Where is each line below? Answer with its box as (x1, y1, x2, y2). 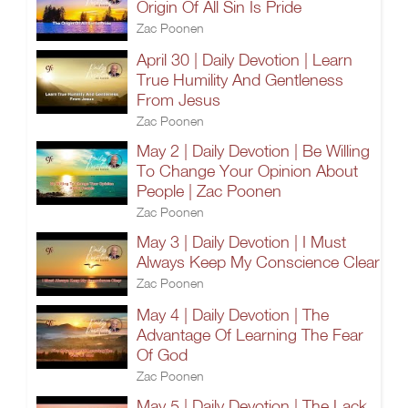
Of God (137, 345, 188, 364)
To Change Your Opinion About (137, 161, 358, 180)
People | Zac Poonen (137, 181, 281, 200)
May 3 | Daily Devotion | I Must (137, 232, 346, 251)
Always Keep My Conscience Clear (137, 252, 380, 271)
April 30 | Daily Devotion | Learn (137, 50, 352, 69)
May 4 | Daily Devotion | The (137, 305, 329, 324)
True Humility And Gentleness (137, 70, 343, 89)
